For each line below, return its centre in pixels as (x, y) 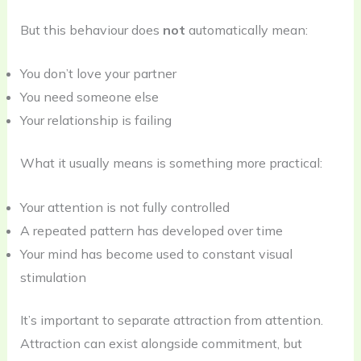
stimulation (53, 277)
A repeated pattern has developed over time (151, 230)
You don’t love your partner (98, 74)
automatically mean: (246, 29)
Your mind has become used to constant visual (156, 253)
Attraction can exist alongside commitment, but (161, 343)
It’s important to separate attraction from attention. (171, 320)
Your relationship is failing (95, 120)
